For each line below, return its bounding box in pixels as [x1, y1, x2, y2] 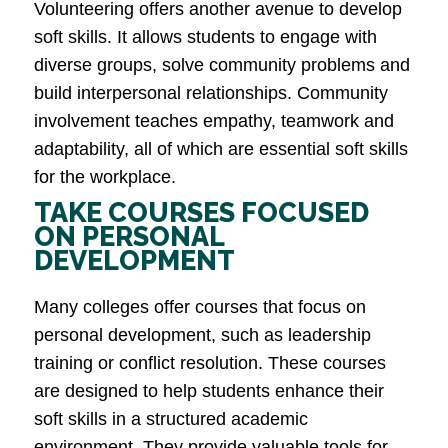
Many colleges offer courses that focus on [34, 297, 366, 318]
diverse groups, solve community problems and [34, 55, 410, 76]
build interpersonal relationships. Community [34, 83, 388, 104]
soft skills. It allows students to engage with [34, 27, 377, 48]
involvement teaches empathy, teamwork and [34, 111, 394, 132]
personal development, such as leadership [34, 325, 371, 346]
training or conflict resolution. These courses [34, 353, 386, 374]
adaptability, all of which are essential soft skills [34, 139, 408, 160]
